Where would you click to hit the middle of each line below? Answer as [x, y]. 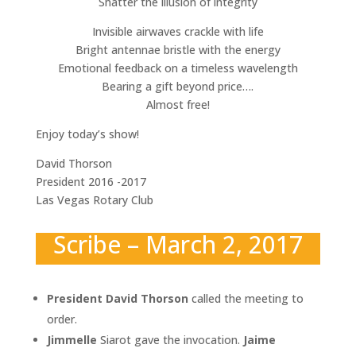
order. [62, 319]
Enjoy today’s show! [87, 133]
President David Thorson [117, 298]
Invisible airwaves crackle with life [178, 31]
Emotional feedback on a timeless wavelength [178, 68]
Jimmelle [73, 339]
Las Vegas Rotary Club [94, 199]
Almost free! [178, 104]
